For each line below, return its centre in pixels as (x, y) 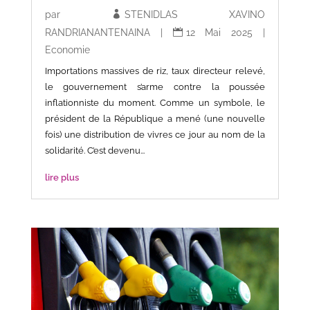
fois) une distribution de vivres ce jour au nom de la (155, 135)
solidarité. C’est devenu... (94, 151)
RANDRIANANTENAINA (97, 33)
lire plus (62, 178)
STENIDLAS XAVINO (195, 15)
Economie (67, 50)
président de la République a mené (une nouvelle (155, 119)
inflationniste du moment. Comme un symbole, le (155, 103)
